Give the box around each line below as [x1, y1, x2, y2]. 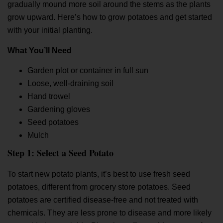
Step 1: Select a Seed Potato [7, 146, 113, 160]
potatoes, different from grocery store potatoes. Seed [7, 183, 191, 192]
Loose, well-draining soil [27, 79, 113, 88]
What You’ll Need [7, 46, 72, 55]
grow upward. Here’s [7, 13, 81, 22]
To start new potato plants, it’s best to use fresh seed [7, 170, 190, 179]
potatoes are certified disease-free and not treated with [7, 196, 198, 205]
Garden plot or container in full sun [27, 66, 148, 75]
